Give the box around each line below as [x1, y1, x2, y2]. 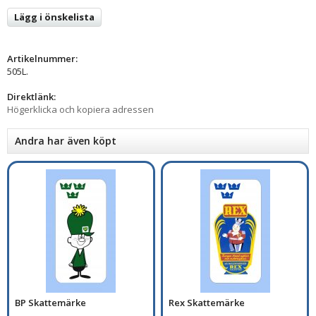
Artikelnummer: [7, 51, 78, 65]
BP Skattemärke [15, 296, 87, 309]
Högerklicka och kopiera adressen [7, 102, 154, 116]
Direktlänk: [7, 90, 56, 103]
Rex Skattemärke [169, 296, 245, 309]
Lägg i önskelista [14, 10, 95, 23]
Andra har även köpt [15, 133, 116, 147]
